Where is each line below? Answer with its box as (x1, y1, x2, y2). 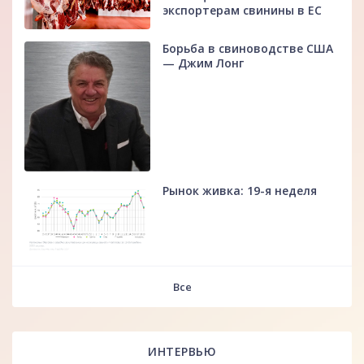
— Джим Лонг (162, 55, 245, 71)
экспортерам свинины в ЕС (162, 2, 323, 19)
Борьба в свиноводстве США (162, 41, 334, 56)
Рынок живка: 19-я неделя (162, 182, 318, 198)
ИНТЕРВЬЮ (148, 344, 216, 360)
